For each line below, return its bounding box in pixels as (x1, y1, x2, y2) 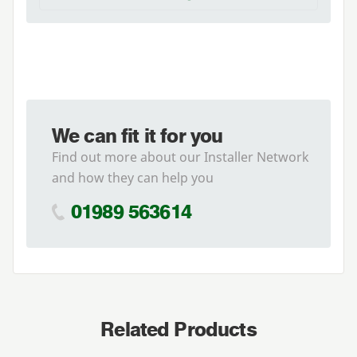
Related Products (100, 318, 257, 342)
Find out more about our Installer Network (52, 148, 309, 167)
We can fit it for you (52, 124, 223, 148)
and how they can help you (52, 169, 214, 187)
